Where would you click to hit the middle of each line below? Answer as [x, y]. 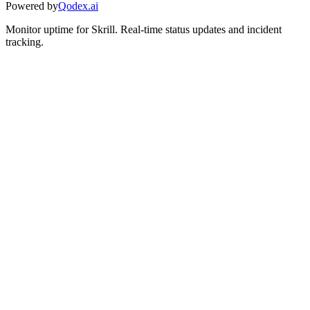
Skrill [103, 29]
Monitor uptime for [48, 29]
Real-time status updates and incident [201, 29]
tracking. [25, 42]
